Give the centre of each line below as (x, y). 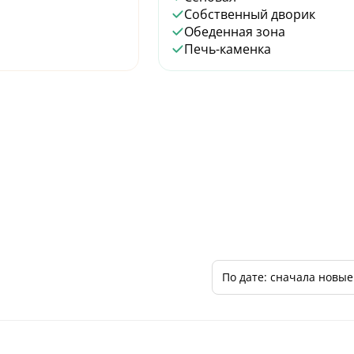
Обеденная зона (235, 31)
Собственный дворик (250, 14)
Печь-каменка (228, 49)
